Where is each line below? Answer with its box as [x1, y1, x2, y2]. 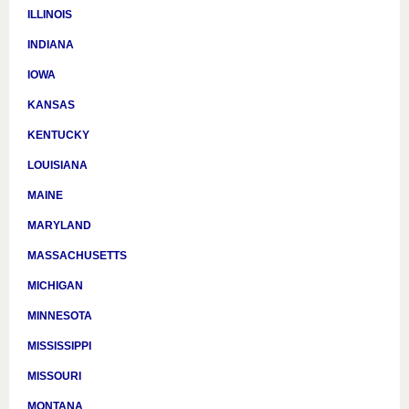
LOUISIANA [27, 159, 88, 172]
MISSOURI [27, 370, 81, 383]
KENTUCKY [27, 129, 89, 142]
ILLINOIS [27, 8, 72, 21]
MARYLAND [27, 219, 91, 232]
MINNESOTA [27, 309, 92, 322]
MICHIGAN [27, 279, 83, 292]
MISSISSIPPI [27, 340, 91, 352]
